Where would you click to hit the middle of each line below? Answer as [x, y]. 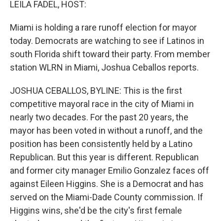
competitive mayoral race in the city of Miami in [102, 104]
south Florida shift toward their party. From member [110, 54]
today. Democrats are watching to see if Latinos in [107, 41]
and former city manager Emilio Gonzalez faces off [110, 170]
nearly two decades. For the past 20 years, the [99, 117]
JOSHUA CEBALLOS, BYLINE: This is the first [96, 91]
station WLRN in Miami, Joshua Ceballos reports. [104, 67]
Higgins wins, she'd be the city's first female [96, 210]
